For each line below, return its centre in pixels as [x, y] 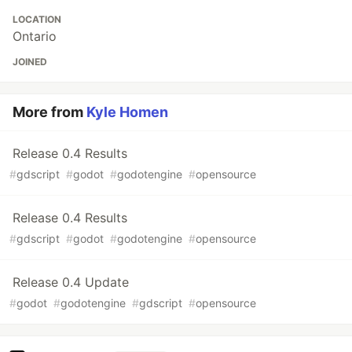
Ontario [35, 37]
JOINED [30, 62]
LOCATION [37, 20]
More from [49, 112]
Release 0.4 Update [71, 282]
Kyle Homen [127, 112]
